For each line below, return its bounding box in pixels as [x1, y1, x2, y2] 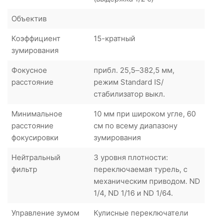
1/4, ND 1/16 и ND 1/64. [94, 188, 173, 198]
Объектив [11, 13, 47, 23]
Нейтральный [11, 152, 60, 162]
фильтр [11, 164, 37, 174]
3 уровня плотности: [94, 152, 168, 162]
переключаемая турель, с [94, 164, 187, 174]
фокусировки [11, 132, 58, 142]
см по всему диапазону [94, 120, 177, 130]
